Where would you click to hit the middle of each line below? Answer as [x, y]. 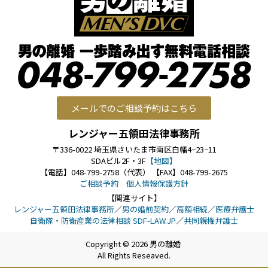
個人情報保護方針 [157, 183]
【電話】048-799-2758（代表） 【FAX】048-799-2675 [134, 172]
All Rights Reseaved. [134, 255]
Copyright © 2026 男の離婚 [134, 243]
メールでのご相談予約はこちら [134, 108]
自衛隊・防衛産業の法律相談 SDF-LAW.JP [103, 220]
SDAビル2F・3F [118, 160]
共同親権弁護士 [211, 220]
